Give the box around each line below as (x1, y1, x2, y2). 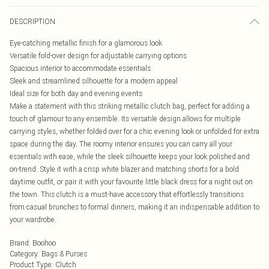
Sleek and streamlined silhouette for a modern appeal (10, 76, 178, 85)
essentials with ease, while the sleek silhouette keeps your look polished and (10, 152, 250, 161)
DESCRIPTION (10, 17, 55, 26)
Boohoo (32, 238, 56, 247)
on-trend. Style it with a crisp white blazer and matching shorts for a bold (10, 165, 239, 174)
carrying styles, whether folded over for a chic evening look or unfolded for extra (10, 127, 259, 136)
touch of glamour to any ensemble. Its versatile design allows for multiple (10, 114, 241, 123)
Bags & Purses (41, 249, 87, 258)
